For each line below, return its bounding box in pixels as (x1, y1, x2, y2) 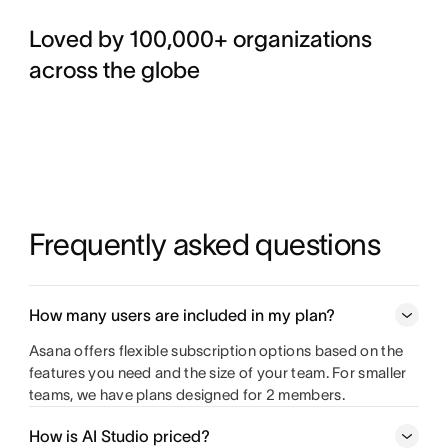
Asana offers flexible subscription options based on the (28, 342, 404, 360)
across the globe (28, 57, 200, 83)
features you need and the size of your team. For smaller (28, 364, 407, 382)
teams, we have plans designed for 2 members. (28, 386, 345, 404)
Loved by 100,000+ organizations (28, 26, 372, 52)
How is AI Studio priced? (28, 427, 210, 446)
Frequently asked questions (28, 228, 381, 262)
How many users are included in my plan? (28, 306, 335, 325)
